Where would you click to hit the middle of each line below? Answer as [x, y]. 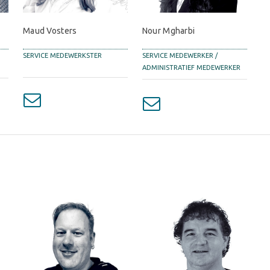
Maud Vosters [50, 30]
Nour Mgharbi [168, 30]
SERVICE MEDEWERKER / [180, 55]
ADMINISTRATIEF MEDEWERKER [191, 67]
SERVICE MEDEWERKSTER [62, 55]
